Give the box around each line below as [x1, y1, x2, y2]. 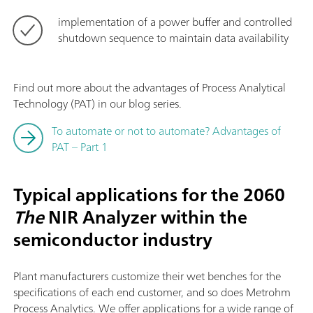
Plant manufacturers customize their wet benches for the [13, 265, 281, 286]
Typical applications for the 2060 [13, 178, 285, 210]
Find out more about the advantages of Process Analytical [13, 77, 286, 97]
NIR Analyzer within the [44, 201, 247, 233]
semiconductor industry [13, 223, 212, 255]
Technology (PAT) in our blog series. [13, 93, 182, 113]
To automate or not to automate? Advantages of [52, 120, 281, 140]
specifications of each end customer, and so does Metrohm [13, 282, 291, 302]
